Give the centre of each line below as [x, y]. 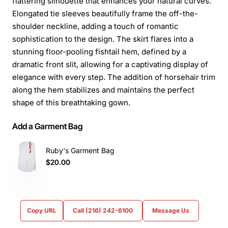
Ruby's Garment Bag [80, 151]
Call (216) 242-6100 [103, 210]
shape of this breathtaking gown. [71, 102]
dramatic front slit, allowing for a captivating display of [110, 64]
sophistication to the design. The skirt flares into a [103, 39]
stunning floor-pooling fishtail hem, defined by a [99, 51]
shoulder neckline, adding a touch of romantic [95, 26]
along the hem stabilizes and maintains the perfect [103, 90]
